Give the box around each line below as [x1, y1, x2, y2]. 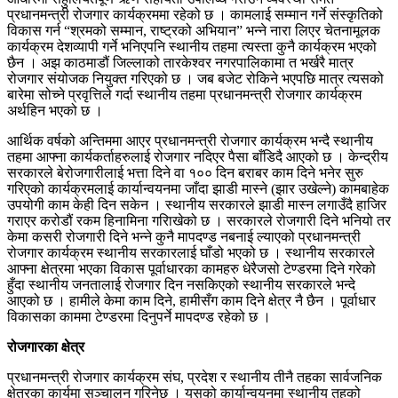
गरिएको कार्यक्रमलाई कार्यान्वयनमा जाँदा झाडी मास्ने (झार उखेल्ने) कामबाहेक [7, 180, 389, 196]
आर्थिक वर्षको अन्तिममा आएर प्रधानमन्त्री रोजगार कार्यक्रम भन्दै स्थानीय [7, 132, 373, 148]
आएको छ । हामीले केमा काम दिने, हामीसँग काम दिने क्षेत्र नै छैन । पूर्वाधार [7, 292, 376, 308]
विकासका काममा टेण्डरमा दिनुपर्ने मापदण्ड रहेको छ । [7, 308, 271, 324]
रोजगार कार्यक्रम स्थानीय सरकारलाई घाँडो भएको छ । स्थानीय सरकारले [7, 244, 375, 260]
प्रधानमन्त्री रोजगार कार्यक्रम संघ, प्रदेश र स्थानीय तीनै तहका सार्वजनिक [7, 369, 382, 385]
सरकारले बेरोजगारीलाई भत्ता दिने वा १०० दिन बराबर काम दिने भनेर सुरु [7, 164, 363, 180]
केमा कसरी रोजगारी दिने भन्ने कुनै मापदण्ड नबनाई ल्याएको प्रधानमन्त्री [7, 228, 361, 244]
